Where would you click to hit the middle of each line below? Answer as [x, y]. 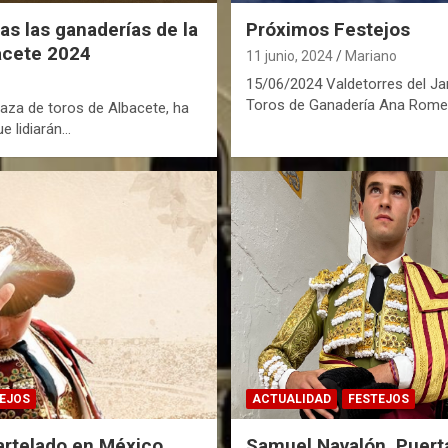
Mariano [370, 55]
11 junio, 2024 [289, 55]
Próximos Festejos [327, 29]
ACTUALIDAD [291, 399]
